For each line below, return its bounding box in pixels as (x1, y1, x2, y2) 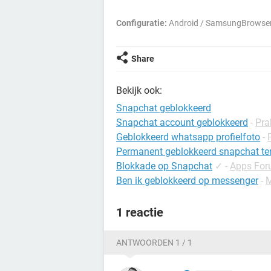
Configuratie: (116, 18, 167, 28)
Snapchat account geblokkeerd (116, 117, 248, 128)
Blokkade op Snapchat (116, 160, 212, 172)
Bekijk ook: (116, 85, 162, 96)
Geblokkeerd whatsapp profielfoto (116, 131, 260, 143)
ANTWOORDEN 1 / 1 (116, 238, 192, 247)
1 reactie (116, 205, 163, 220)
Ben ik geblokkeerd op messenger (116, 175, 258, 186)
